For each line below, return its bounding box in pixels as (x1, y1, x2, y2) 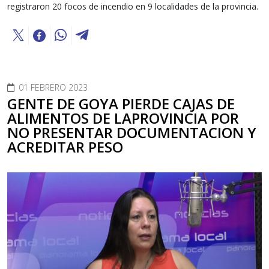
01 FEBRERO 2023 (19, 82, 88, 94)
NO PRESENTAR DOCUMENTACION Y (7, 122, 256, 143)
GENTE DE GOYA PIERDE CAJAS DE (7, 94, 235, 114)
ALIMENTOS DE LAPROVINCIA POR (7, 108, 239, 128)
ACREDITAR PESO (7, 137, 123, 157)
